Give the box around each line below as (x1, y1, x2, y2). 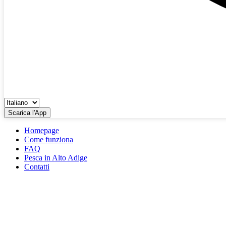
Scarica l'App (8, 109, 46, 117)
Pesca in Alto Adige (24, 153, 87, 162)
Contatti (24, 162, 49, 172)
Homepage (24, 126, 59, 135)
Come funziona (24, 135, 73, 144)
